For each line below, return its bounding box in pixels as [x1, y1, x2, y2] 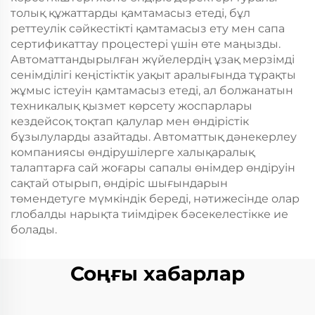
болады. [11, 223, 57, 236]
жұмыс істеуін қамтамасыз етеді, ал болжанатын [11, 84, 293, 97]
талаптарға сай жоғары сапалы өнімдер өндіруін [11, 161, 295, 174]
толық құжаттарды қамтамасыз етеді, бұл [11, 6, 250, 20]
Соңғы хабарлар [70, 262, 245, 285]
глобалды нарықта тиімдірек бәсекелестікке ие [11, 207, 288, 221]
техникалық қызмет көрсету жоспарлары [11, 99, 252, 112]
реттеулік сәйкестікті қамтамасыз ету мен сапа [11, 22, 285, 35]
